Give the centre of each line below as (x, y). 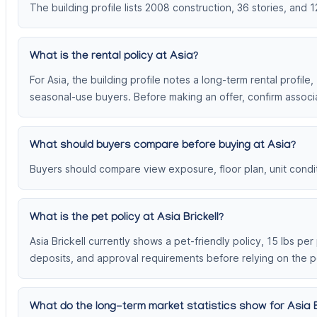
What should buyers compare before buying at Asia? (163, 146)
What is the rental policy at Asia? (114, 57)
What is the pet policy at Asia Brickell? (127, 219)
